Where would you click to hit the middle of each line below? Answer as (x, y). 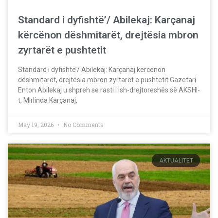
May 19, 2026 (36, 125)
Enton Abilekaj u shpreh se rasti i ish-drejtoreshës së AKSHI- (109, 90)
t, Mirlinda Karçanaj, (48, 100)
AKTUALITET (176, 160)
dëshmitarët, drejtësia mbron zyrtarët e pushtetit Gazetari (107, 80)
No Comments (83, 125)
